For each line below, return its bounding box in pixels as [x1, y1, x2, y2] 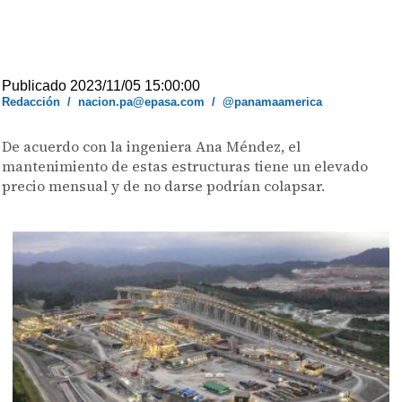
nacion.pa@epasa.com [78, 95, 205, 109]
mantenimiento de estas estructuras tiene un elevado [2, 156, 369, 176]
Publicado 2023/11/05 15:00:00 [2, 78, 201, 93]
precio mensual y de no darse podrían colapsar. [2, 176, 326, 196]
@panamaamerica [223, 95, 323, 109]
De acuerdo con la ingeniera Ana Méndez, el [2, 136, 301, 156]
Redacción [2, 95, 61, 109]
